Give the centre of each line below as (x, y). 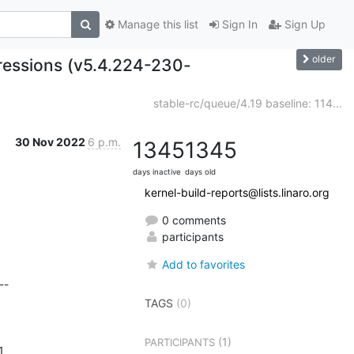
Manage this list (156, 24)
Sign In (238, 24)
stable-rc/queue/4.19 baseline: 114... (248, 103)
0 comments (192, 220)
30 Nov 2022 (51, 141)
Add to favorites (204, 264)
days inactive (157, 171)
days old (200, 171)
